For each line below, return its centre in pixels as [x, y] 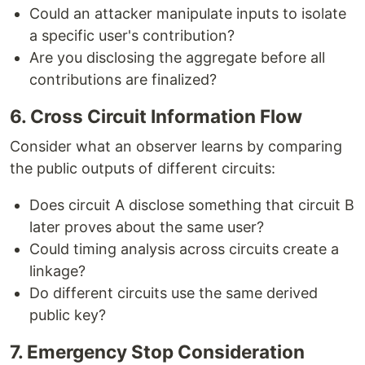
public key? [68, 315]
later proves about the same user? [147, 227]
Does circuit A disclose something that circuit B [192, 205]
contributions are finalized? [123, 80]
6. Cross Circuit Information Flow [156, 117]
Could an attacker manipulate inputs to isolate [188, 14]
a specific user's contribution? [132, 36]
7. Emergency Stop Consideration [157, 352]
